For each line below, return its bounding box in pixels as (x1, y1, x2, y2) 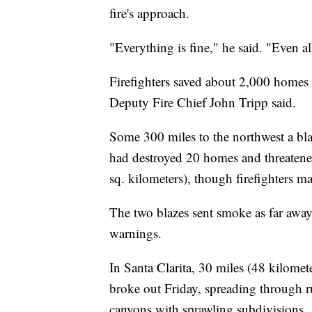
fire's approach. (109, 4, 189, 22)
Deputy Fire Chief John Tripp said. (109, 93, 296, 111)
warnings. (109, 224, 162, 242)
